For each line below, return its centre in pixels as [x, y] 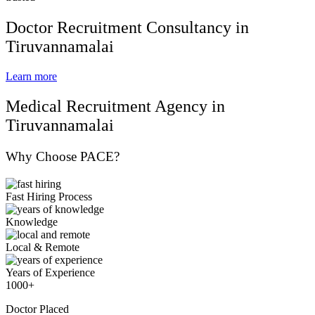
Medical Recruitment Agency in [115, 106]
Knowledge [32, 221]
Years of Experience [50, 272]
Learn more [31, 76]
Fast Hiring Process [49, 196]
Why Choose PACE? [63, 156]
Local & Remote [43, 247]
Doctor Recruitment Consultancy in [127, 28]
